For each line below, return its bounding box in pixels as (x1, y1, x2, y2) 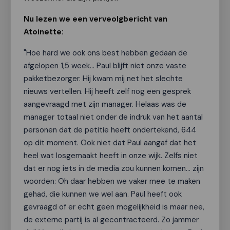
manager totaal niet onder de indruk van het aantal (24, 112, 203, 122)
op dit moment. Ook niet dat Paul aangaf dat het (24, 138, 196, 148)
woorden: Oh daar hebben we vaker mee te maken (24, 176, 200, 186)
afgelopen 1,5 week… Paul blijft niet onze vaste (24, 61, 186, 71)
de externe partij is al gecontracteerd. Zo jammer (24, 215, 199, 225)
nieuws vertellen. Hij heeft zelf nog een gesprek (24, 86, 191, 97)
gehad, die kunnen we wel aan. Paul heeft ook (24, 189, 182, 199)
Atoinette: (24, 27, 64, 37)
